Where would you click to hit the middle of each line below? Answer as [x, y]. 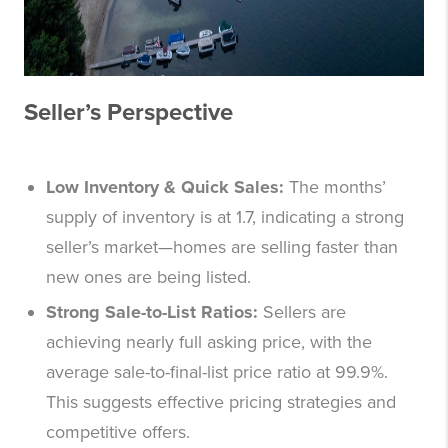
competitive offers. [118, 432]
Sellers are [304, 312]
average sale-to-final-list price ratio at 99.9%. [217, 372]
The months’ [337, 187]
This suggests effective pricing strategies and [221, 402]
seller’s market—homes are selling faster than [222, 247]
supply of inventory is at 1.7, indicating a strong [225, 217]
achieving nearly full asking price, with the [209, 342]
